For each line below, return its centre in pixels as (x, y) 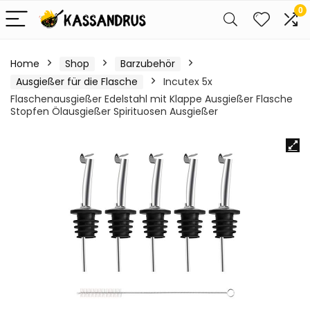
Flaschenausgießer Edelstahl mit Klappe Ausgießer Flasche (152, 99)
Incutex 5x (188, 82)
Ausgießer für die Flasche (77, 82)
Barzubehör (148, 64)
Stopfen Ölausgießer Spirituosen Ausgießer (114, 111)
